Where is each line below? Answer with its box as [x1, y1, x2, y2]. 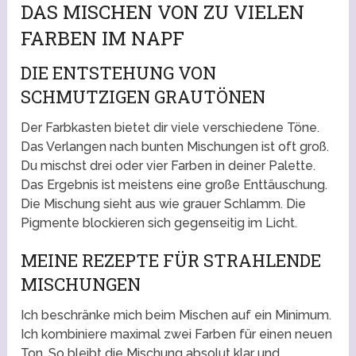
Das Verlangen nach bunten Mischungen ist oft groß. [21, 139, 330, 155]
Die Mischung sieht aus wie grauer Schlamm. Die [21, 196, 307, 212]
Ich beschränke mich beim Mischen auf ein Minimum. [21, 308, 332, 323]
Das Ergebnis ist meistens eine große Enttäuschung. [21, 177, 328, 193]
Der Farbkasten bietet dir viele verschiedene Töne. [21, 120, 320, 136]
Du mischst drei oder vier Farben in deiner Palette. [21, 158, 316, 174]
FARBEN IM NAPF [21, 25, 185, 52]
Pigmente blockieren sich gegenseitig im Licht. [21, 215, 298, 231]
